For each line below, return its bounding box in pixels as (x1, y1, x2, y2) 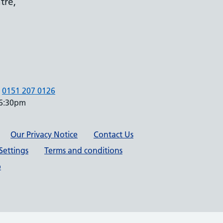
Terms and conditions (44, 145, 122, 155)
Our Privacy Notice (10, 129, 78, 139)
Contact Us (94, 129, 133, 139)
